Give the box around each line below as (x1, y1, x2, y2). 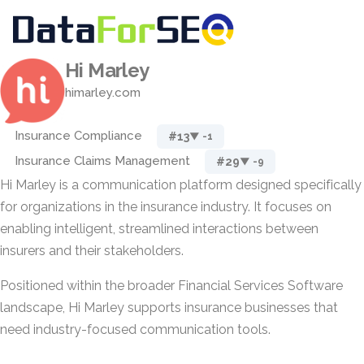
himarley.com (65, 85, 141, 100)
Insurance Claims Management (15, 154, 190, 168)
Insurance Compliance (15, 128, 142, 143)
